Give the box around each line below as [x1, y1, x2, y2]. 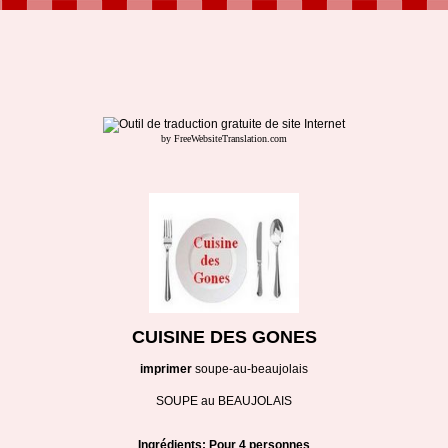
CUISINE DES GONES [131, 327, 317, 347]
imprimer [140, 362, 192, 376]
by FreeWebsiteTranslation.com [161, 133, 287, 144]
